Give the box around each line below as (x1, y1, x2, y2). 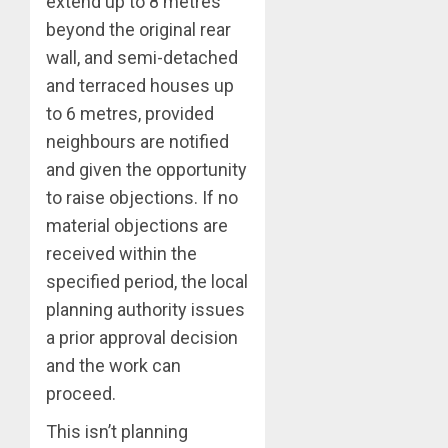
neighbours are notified (46, 131, 229, 153)
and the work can (46, 355, 181, 377)
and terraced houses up (46, 75, 234, 97)
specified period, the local (46, 271, 248, 293)
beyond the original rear (46, 19, 231, 41)
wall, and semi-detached (46, 47, 238, 69)
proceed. (46, 383, 116, 405)
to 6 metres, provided (46, 103, 214, 125)
